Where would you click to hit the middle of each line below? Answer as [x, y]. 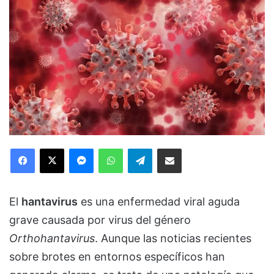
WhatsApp [142, 148]
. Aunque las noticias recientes [173, 239]
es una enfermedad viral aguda [159, 202]
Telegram [169, 148]
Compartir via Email [191, 148]
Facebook [53, 148]
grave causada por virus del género [100, 220]
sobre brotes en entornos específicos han [117, 257]
